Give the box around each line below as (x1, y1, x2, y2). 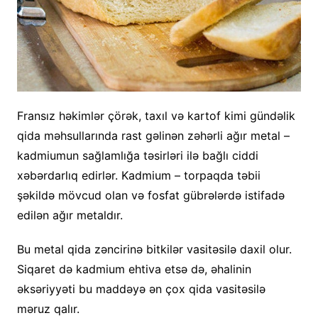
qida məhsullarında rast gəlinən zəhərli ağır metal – (16, 128, 290, 143)
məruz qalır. (16, 302, 79, 317)
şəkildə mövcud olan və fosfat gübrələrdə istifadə (16, 188, 285, 203)
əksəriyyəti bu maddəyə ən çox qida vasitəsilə (16, 282, 265, 297)
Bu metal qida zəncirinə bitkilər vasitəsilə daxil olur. (16, 242, 292, 257)
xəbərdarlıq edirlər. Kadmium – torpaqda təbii (16, 168, 261, 183)
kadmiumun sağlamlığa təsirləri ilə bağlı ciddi (16, 148, 258, 163)
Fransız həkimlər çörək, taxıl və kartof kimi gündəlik (16, 109, 295, 124)
